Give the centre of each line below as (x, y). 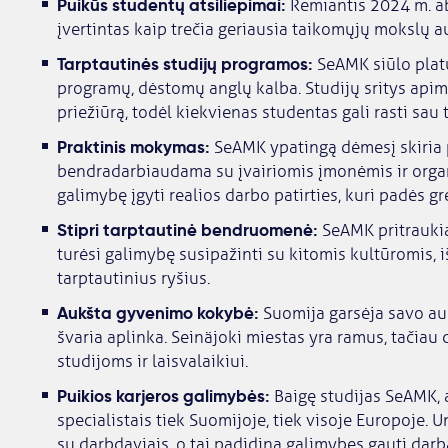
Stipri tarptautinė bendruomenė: (187, 230)
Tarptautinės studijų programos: (184, 64)
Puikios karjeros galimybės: (163, 396)
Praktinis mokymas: (133, 147)
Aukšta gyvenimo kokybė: (157, 313)
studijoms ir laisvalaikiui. (152, 362)
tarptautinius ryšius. (133, 279)
